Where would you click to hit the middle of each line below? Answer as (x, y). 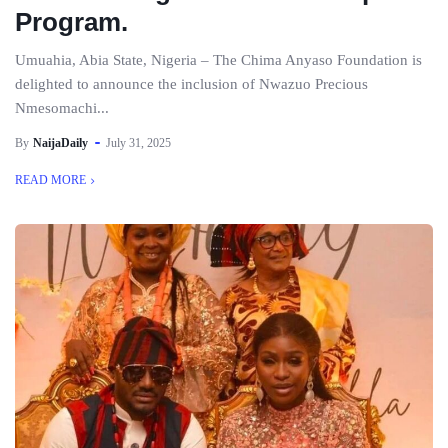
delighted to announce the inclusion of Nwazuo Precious (191, 84)
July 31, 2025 (138, 143)
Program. (71, 22)
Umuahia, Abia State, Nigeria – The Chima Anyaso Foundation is (218, 60)
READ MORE (50, 180)
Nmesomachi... (62, 108)
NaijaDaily (60, 143)
